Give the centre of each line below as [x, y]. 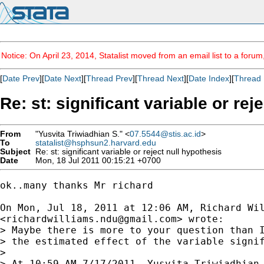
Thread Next [161, 78]
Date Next [63, 78]
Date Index [209, 78]
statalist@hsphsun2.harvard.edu [96, 143]
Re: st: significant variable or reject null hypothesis [126, 151]
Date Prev [21, 78]
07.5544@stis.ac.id [165, 134]
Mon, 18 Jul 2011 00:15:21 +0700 [96, 160]
